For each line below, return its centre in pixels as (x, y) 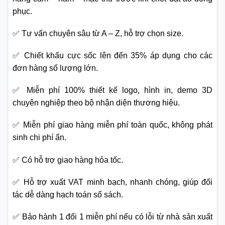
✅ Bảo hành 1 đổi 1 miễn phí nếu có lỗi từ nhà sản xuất (113, 216)
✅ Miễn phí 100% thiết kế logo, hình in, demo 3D (113, 90)
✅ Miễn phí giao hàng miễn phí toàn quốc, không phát (113, 125)
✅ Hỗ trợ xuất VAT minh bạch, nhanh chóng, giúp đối (113, 182)
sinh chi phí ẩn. (39, 138)
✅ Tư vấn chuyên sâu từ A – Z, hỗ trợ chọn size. (98, 33)
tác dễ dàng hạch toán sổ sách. (68, 194)
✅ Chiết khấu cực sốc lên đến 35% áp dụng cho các (113, 55)
